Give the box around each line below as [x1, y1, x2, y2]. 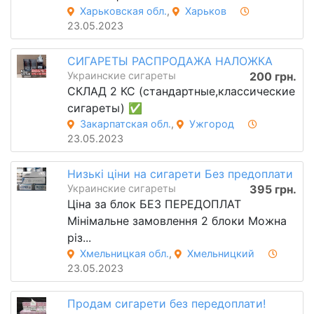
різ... [67, 230, 91, 245]
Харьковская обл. [79, 5, 167, 18]
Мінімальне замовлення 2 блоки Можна [67, 213, 287, 228]
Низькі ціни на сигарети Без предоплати [67, 166, 293, 181]
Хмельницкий [186, 247, 254, 259]
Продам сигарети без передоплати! [67, 296, 266, 310]
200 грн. [249, 69, 296, 84]
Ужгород [189, 118, 234, 130]
